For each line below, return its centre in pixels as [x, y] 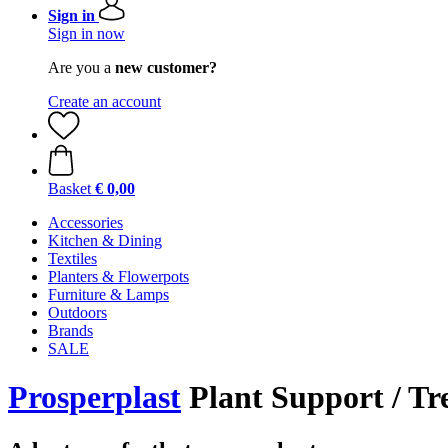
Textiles [72, 258]
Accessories [85, 222]
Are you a [81, 67]
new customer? [166, 67]
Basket [69, 188]
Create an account [104, 101]
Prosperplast [94, 397]
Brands [70, 330]
